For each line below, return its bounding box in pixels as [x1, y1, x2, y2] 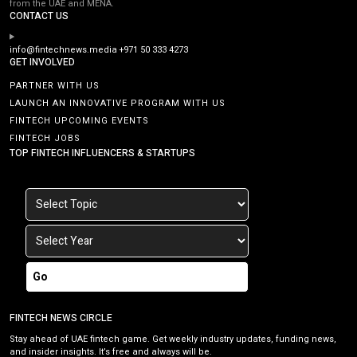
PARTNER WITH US [10, 78, 100, 92]
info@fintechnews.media [10, 42, 117, 57]
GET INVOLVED [10, 54, 75, 69]
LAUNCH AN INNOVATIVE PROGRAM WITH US [10, 96, 226, 110]
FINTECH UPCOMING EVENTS [10, 113, 149, 127]
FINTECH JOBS [10, 131, 80, 145]
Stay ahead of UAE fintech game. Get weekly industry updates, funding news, [10, 331, 336, 346]
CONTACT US [10, 8, 69, 23]
